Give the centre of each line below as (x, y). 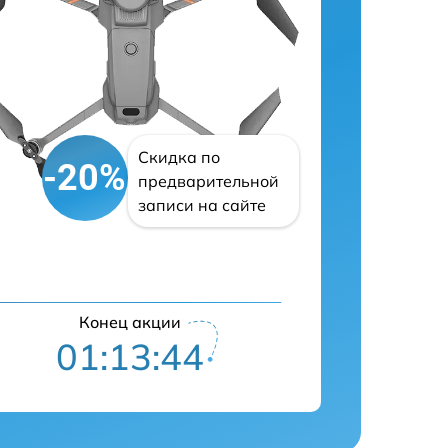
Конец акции (130, 322)
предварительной (208, 181)
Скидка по (178, 157)
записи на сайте (201, 205)
